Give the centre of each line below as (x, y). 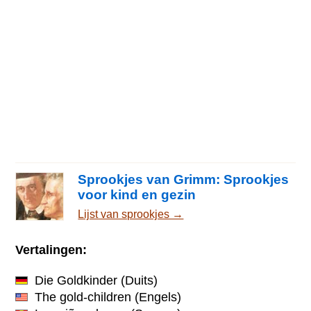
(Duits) (138, 280)
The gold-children (83, 297)
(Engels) (157, 297)
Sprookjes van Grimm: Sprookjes (184, 180)
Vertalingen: (51, 250)
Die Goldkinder (76, 280)
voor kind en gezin (137, 195)
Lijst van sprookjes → (131, 215)
